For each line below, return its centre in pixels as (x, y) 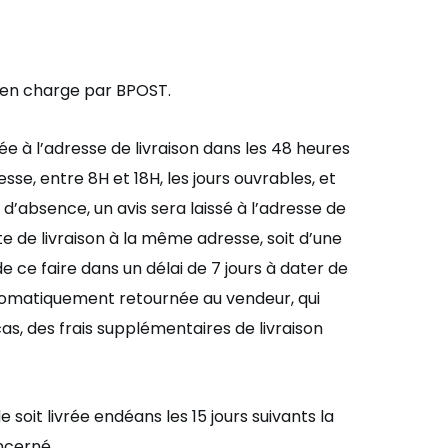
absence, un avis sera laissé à (134, 208)
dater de (314, 268)
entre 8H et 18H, (103, 178)
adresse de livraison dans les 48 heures (197, 148)
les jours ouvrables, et (251, 178)
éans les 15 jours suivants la (229, 416)
